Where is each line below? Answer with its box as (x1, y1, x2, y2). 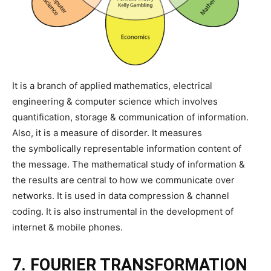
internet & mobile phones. (12, 221, 123, 233)
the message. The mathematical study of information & (12, 158, 245, 170)
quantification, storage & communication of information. (12, 111, 249, 123)
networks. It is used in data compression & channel (12, 190, 229, 201)
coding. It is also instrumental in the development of (12, 206, 233, 217)
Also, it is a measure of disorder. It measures (12, 127, 202, 139)
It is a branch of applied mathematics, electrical (12, 80, 212, 91)
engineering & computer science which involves (12, 96, 218, 107)
